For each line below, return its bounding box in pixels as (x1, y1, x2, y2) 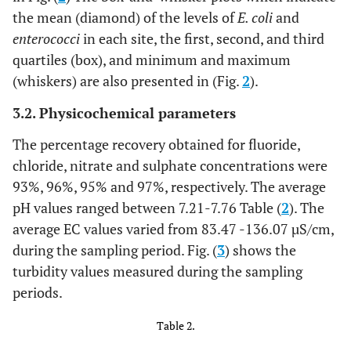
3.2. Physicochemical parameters (13, 103, 236, 123)
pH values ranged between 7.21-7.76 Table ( (13, 198, 281, 218)
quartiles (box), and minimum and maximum (13, 50, 291, 70)
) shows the (225, 241, 296, 260)
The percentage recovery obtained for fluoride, (13, 135, 300, 154)
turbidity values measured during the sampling (13, 262, 302, 281)
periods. (13, 283, 63, 302)
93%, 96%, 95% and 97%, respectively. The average (13, 177, 326, 197)
